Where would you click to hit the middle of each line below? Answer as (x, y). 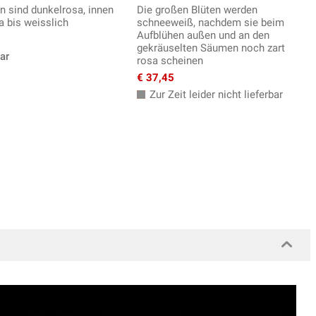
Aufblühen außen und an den (203, 36)
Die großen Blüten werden (197, 10)
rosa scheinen (170, 61)
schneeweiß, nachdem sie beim (211, 23)
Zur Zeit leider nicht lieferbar (215, 95)
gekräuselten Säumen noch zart (211, 48)
